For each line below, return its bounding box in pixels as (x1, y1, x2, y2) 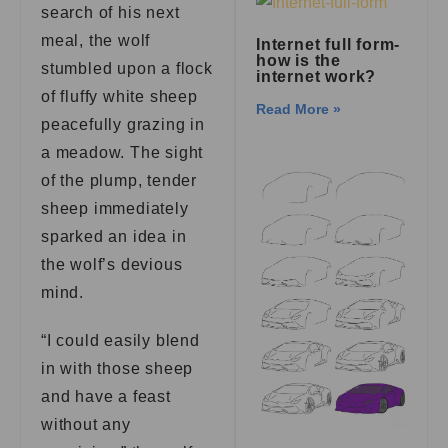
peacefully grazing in (41, 116, 205, 133)
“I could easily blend (41, 332, 200, 349)
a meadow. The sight (41, 144, 204, 161)
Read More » (256, 100, 342, 117)
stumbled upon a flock (41, 60, 213, 77)
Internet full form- (256, 35, 401, 53)
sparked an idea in (41, 228, 187, 245)
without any (41, 416, 131, 433)
